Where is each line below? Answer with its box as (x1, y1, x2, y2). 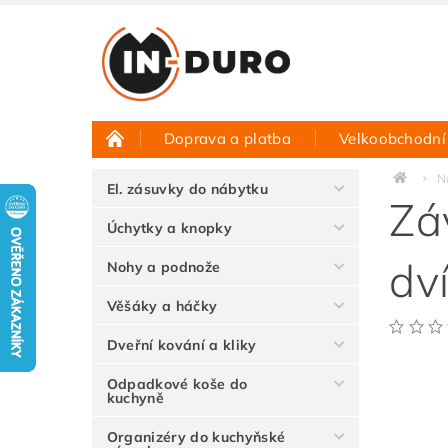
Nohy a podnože (106, 258, 221, 276)
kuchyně (106, 389, 165, 407)
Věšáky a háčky (106, 297, 218, 315)
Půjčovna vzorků (115, 169, 237, 188)
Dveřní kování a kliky (106, 336, 257, 354)
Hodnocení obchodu (284, 169, 431, 188)
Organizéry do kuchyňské (106, 428, 286, 446)
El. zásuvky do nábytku (106, 180, 268, 198)
